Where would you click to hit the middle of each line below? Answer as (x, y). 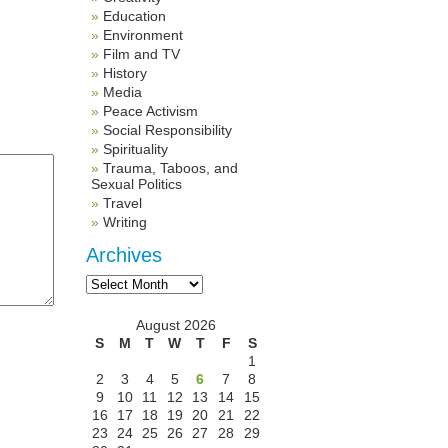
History (125, 73)
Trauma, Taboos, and (170, 168)
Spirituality (135, 149)
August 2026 (176, 325)
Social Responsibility (167, 130)
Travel (122, 203)
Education (134, 16)
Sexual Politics (136, 184)
